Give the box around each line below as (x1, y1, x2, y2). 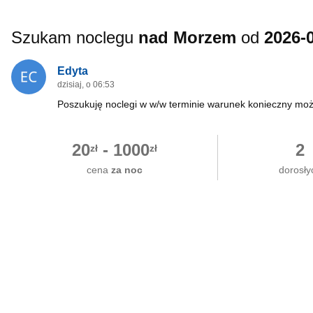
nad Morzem (138, 28, 236, 47)
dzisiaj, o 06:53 (57, 80, 115, 89)
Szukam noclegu (11, 28, 138, 47)
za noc (110, 164, 143, 175)
